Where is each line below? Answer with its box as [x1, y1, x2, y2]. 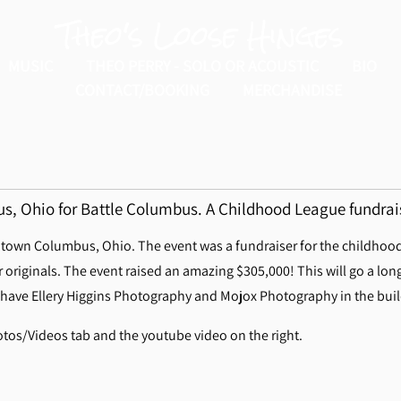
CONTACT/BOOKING [75, 80, 210, 101]
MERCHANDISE [243, 80, 343, 101]
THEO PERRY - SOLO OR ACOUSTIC [85, 55, 319, 77]
